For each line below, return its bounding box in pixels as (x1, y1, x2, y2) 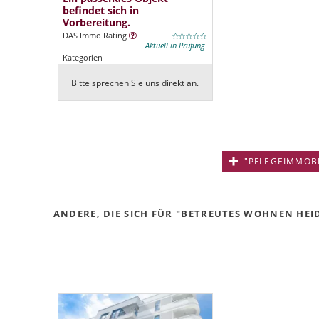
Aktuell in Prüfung (145, 41, 205, 51)
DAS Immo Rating (62, 31, 129, 41)
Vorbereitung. (62, 16, 130, 30)
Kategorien (62, 53, 103, 63)
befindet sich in (62, 4, 139, 18)
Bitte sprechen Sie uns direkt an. (71, 77, 199, 90)
